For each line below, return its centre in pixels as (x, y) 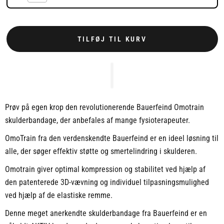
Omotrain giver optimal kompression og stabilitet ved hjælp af (105, 169)
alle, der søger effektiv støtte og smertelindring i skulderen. (102, 151)
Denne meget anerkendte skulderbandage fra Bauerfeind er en (106, 213)
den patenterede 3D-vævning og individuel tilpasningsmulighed (107, 182)
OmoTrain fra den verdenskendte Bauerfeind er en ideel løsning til (111, 138)
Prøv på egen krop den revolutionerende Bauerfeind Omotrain (104, 107)
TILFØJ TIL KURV (112, 39)
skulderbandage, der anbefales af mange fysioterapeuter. (97, 120)
